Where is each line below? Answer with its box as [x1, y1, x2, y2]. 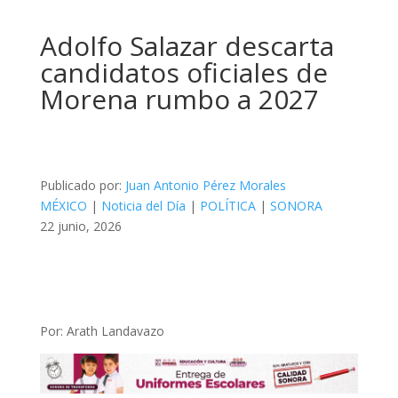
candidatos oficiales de [39, 54, 328, 92]
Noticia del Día [100, 197, 186, 215]
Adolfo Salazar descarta [39, 28, 334, 65]
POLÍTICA [199, 197, 256, 215]
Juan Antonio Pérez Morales [124, 177, 286, 195]
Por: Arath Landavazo [39, 322, 164, 340]
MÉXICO [39, 197, 87, 215]
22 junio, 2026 [39, 218, 122, 235]
